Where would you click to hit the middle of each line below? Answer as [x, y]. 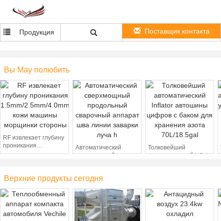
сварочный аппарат [103, 171]
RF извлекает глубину [34, 138]
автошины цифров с [176, 163]
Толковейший [167, 147]
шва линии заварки [102, 179]
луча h [84, 187]
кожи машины [22, 161]
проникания [20, 146]
